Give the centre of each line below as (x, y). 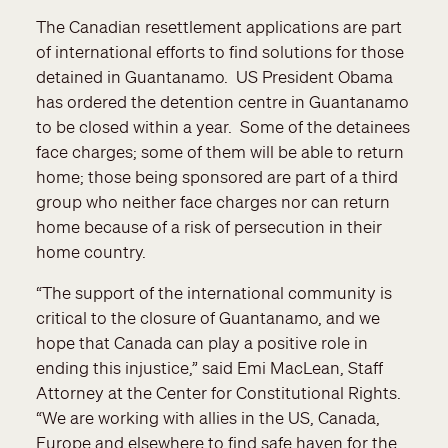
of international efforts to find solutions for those (220, 52)
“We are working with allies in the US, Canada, (208, 418)
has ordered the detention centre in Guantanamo (222, 102)
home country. (91, 252)
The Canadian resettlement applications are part (219, 27)
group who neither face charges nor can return (213, 202)
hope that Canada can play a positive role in (202, 343)
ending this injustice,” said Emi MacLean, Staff (209, 368)
